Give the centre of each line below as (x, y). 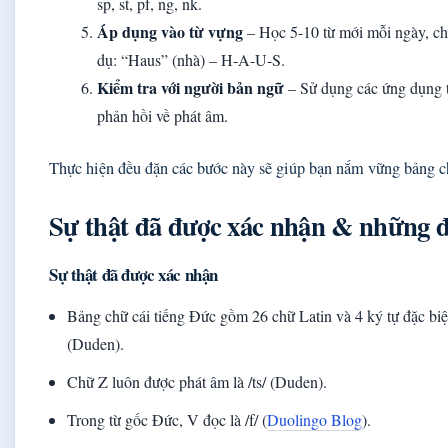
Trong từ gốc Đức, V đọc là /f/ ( (167, 419)
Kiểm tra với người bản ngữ (190, 87)
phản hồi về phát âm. (162, 115)
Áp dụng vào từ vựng (170, 31)
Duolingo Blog (315, 419)
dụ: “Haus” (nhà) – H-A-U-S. (191, 59)
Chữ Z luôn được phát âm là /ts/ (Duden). (197, 381)
